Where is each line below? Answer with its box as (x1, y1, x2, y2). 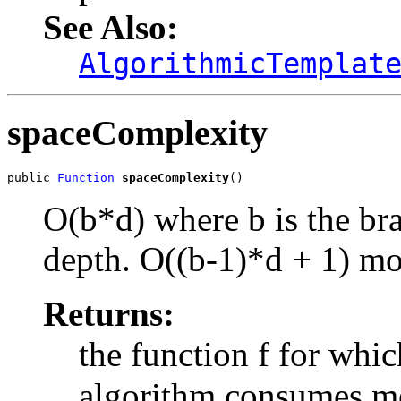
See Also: (43, 7, 178, 47)
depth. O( (43, 240, 176, 279)
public (7, 171, 57, 185)
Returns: (43, 294, 175, 334)
